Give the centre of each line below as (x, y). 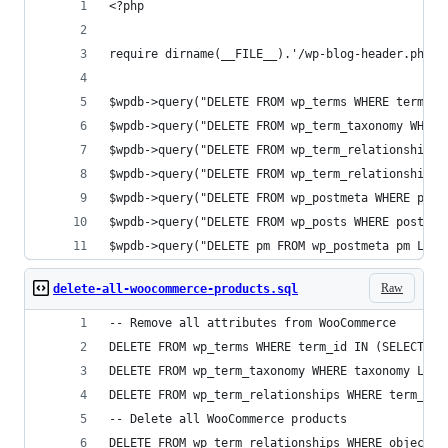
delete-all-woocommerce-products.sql (175, 289)
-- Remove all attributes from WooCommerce (252, 323)
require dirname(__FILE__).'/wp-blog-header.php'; (277, 54)
